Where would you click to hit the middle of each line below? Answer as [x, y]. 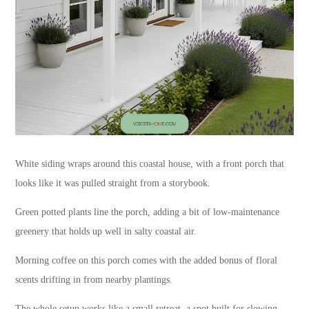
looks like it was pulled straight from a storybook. [113, 183]
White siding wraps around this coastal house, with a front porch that [150, 163]
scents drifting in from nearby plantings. [94, 279]
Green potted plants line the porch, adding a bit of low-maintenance [148, 212]
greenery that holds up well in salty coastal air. [106, 231]
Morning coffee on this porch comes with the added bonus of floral [147, 260]
